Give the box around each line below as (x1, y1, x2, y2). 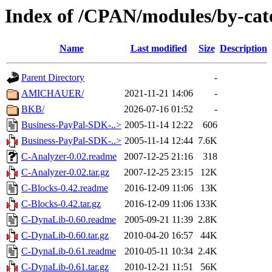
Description (220, 43, 267, 54)
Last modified (130, 43, 187, 54)
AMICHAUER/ (21, 88, 84, 99)
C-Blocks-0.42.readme (21, 183, 108, 194)
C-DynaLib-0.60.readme (21, 214, 116, 225)
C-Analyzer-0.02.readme (21, 151, 117, 162)
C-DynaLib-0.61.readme (21, 246, 116, 257)
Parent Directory (21, 72, 84, 83)
